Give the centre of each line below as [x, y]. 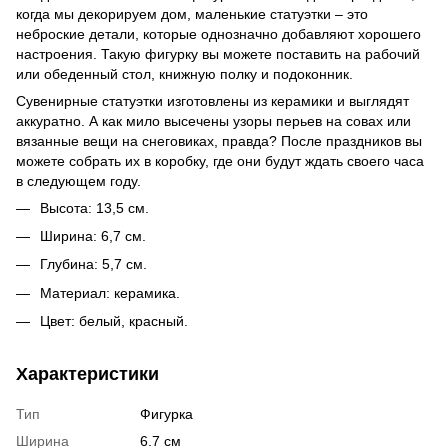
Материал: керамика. [110, 292]
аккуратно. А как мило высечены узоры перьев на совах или [213, 120]
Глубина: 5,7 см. [93, 264]
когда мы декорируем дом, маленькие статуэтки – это [192, 13]
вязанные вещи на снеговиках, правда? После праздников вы [219, 140]
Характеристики [87, 374]
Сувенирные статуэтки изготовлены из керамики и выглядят [212, 100]
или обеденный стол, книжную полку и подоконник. [184, 73]
